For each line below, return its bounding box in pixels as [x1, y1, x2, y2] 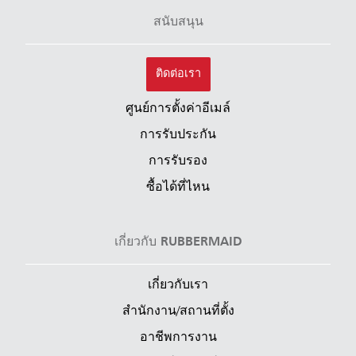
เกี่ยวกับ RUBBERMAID [114, 235, 242, 249]
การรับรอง [149, 154, 207, 168]
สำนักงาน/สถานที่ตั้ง [122, 304, 234, 318]
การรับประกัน [140, 128, 216, 141]
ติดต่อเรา [155, 68, 201, 79]
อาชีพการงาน [139, 331, 217, 344]
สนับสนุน [153, 15, 203, 29]
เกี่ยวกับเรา [148, 278, 208, 292]
